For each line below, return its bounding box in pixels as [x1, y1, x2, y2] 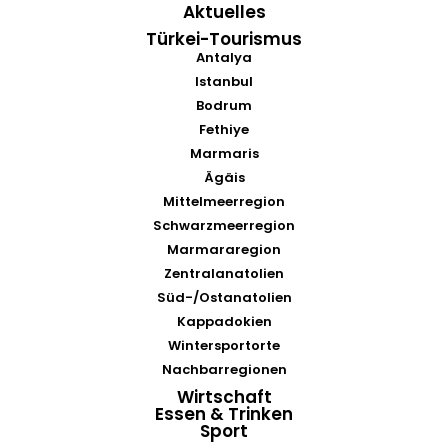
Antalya [196, 48, 252, 68]
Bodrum [196, 96, 252, 116]
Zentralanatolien [164, 264, 284, 284]
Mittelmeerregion [163, 192, 285, 212]
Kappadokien [176, 312, 272, 332]
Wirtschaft [176, 385, 272, 410]
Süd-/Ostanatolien [156, 288, 292, 308]
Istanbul [195, 72, 253, 92]
